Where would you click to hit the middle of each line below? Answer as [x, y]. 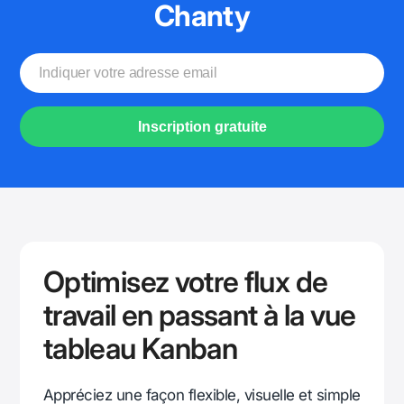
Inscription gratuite [202, 127]
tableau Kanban [141, 349]
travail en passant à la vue [200, 316]
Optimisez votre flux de [186, 282]
